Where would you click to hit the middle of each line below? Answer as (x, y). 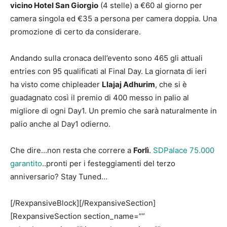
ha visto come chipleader (56, 84)
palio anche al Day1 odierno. (61, 124)
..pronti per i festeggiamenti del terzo (109, 163)
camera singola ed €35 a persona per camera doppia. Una (113, 18)
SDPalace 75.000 (184, 150)
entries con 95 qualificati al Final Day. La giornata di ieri (108, 71)
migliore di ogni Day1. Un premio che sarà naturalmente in (113, 111)
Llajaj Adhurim (128, 84)
